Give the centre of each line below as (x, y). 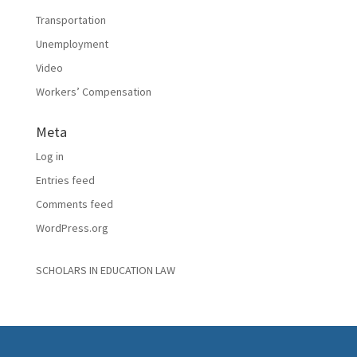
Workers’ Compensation (93, 92)
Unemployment (72, 44)
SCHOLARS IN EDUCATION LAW (105, 270)
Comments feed (74, 204)
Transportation (71, 20)
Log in (49, 156)
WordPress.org (72, 228)
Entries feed (65, 180)
